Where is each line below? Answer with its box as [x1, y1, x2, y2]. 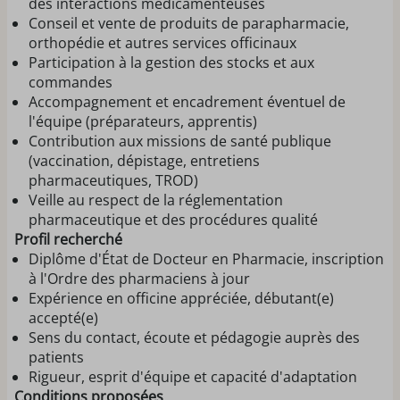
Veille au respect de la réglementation [29, 190, 283, 210]
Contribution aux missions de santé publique [29, 131, 331, 151]
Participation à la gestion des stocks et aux [29, 53, 314, 72]
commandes [29, 72, 112, 92]
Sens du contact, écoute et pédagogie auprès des [29, 328, 360, 347]
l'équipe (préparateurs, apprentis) [29, 112, 257, 131]
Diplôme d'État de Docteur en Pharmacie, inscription [29, 249, 384, 269]
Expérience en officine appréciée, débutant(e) [29, 288, 334, 308]
